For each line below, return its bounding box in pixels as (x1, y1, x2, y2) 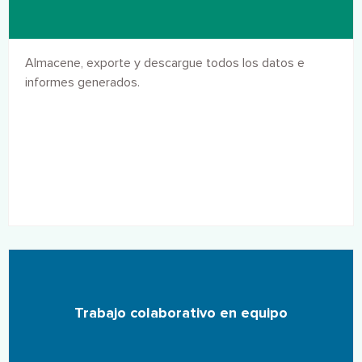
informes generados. (25, 74, 140, 90)
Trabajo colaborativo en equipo (74, 304, 288, 322)
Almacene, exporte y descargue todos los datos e (25, 55, 305, 71)
